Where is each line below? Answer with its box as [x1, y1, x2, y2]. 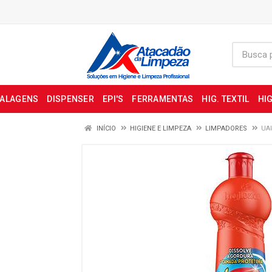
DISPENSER [47, 94, 94, 104]
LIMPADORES [205, 124, 247, 132]
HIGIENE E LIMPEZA [130, 124, 191, 132]
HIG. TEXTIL [202, 94, 250, 104]
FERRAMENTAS [132, 94, 194, 104]
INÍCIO [95, 124, 116, 132]
